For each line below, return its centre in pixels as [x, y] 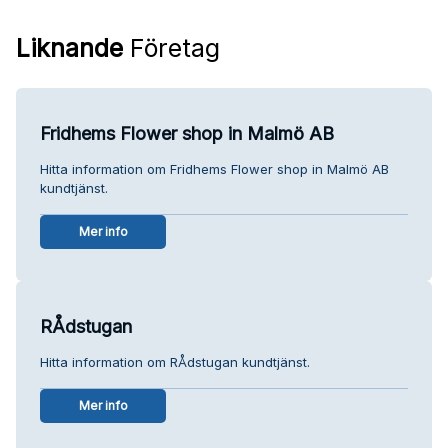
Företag [171, 47]
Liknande [69, 47]
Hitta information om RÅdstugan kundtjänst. [175, 361]
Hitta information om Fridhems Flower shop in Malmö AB [214, 168]
